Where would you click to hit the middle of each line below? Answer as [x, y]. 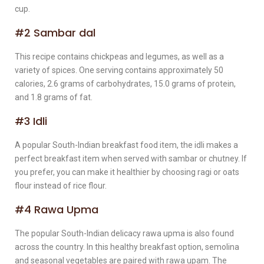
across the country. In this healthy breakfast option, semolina [127, 247]
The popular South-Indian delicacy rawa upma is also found [124, 233]
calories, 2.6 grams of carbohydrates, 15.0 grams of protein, [125, 83]
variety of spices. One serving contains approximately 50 [119, 70]
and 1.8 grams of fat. [54, 97]
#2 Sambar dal [55, 32]
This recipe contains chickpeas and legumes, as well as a [119, 56]
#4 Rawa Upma [57, 209]
